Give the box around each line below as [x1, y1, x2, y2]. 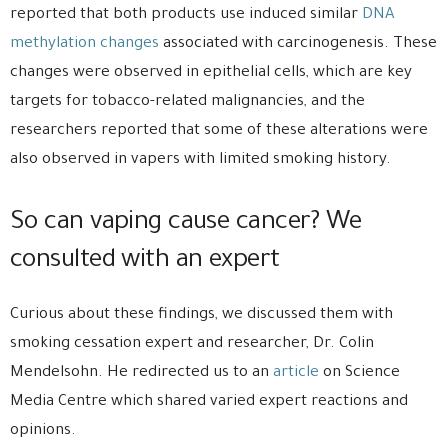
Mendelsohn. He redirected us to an [10, 365, 273, 383]
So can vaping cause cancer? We [10, 210, 362, 239]
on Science [319, 365, 400, 383]
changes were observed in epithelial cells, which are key [10, 65, 412, 83]
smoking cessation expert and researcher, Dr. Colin [10, 336, 374, 354]
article [273, 365, 319, 383]
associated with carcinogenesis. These [159, 36, 437, 54]
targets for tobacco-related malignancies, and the [10, 94, 365, 112]
